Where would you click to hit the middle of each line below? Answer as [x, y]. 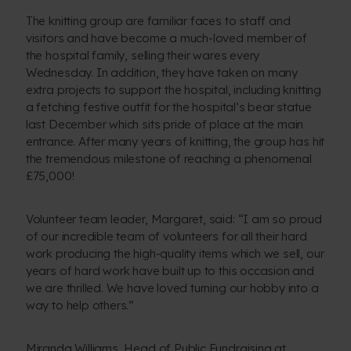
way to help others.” [80, 306]
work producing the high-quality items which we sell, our [175, 254]
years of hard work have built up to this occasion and [170, 271]
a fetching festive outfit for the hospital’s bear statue [168, 107]
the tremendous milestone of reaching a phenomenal [168, 159]
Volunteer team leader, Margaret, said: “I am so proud [174, 219]
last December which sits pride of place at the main [165, 125]
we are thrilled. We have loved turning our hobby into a [172, 288]
